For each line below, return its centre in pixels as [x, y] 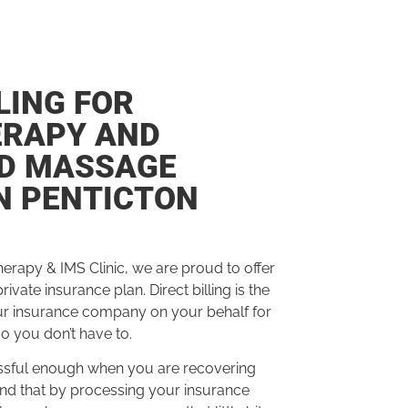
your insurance [197, 391]
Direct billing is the [209, 290]
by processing [95, 391]
